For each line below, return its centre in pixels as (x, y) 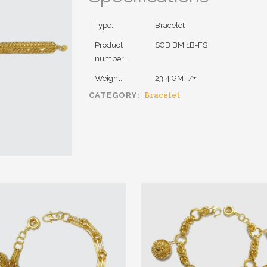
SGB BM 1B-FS (181, 45)
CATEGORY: (116, 95)
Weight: (108, 78)
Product (109, 45)
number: (110, 59)
